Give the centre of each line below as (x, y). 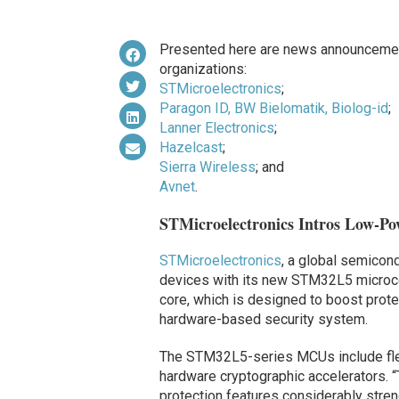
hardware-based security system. (263, 319)
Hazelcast (191, 147)
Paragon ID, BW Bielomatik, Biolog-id (273, 108)
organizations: (203, 69)
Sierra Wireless (207, 167)
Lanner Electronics (216, 127)
